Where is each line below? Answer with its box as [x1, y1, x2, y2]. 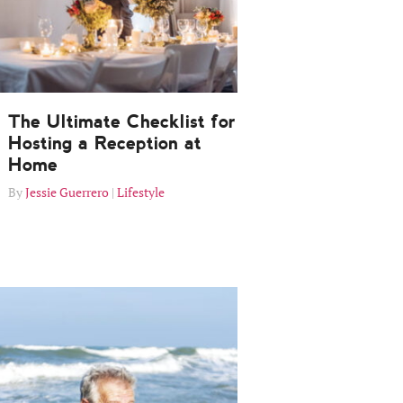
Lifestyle [117, 184, 165, 201]
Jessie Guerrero [25, 184, 109, 201]
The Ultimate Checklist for [8, 111, 236, 133]
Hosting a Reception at [8, 132, 201, 155]
